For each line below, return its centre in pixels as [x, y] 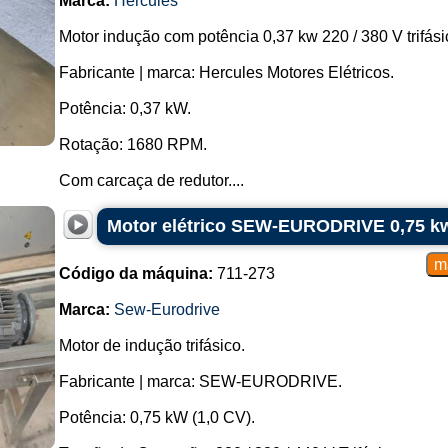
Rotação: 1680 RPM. [132, 144]
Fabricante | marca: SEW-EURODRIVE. [200, 381]
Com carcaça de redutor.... [151, 180]
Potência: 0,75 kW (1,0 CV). [156, 417]
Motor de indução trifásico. [151, 345]
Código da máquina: [135, 273]
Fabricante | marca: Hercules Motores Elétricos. [226, 72]
